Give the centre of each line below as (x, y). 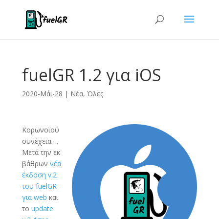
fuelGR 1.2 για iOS (91, 75)
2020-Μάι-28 (42, 94)
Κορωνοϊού (40, 130)
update (42, 208)
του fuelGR (39, 186)
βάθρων (36, 164)
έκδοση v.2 (39, 175)
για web (34, 197)
